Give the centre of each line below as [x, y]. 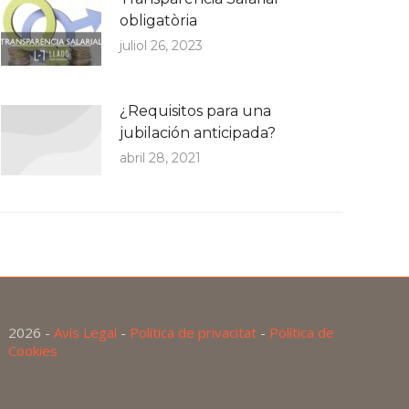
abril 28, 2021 [160, 158]
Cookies [33, 351]
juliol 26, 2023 [161, 46]
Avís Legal [86, 332]
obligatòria [158, 21]
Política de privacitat [194, 332]
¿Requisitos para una [195, 111]
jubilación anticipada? [198, 133]
